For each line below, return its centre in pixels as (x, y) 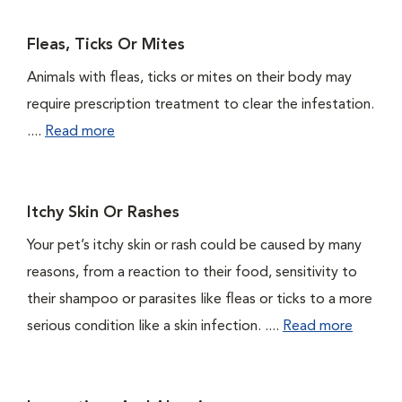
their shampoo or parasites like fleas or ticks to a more (200, 300)
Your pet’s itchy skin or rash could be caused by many (194, 246)
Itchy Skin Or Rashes (103, 213)
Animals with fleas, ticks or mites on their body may (189, 78)
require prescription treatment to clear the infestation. (201, 105)
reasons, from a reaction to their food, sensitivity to (192, 273)
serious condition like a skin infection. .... (155, 327)
